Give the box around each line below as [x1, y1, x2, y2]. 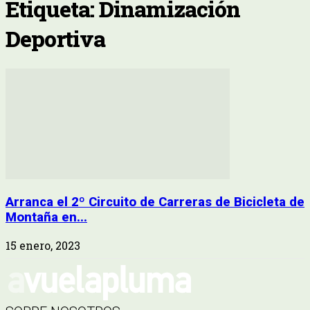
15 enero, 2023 [6, 238, 80, 253]
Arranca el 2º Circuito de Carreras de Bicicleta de [6, 194, 304, 210]
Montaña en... [6, 210, 87, 226]
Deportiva [6, 24, 105, 54]
